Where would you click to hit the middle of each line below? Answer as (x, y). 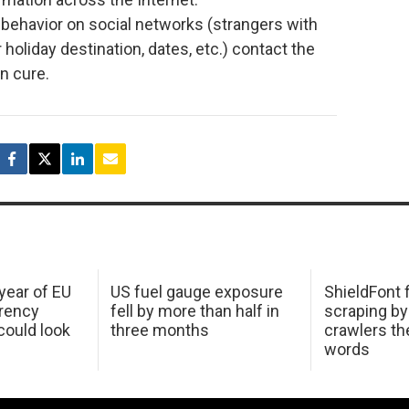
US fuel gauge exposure (197, 291)
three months (160, 330)
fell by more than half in (195, 310)
